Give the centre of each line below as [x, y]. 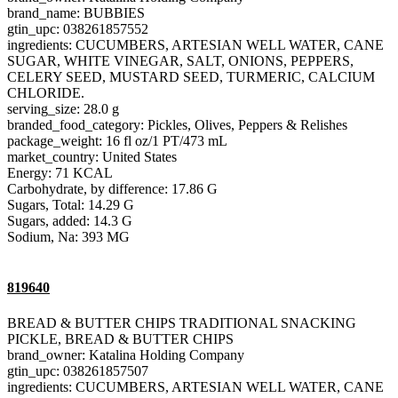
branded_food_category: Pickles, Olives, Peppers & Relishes [177, 125]
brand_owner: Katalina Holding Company [126, 354]
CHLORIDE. [46, 93]
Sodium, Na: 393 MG [68, 237]
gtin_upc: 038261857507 [78, 370]
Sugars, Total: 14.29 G [71, 205]
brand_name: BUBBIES [76, 13]
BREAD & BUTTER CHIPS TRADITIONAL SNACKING [182, 322]
